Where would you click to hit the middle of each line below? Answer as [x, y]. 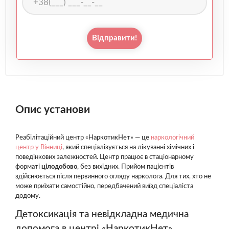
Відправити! [114, 38]
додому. [28, 196]
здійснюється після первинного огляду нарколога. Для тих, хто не [113, 177]
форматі [28, 167]
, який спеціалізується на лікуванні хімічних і [128, 147]
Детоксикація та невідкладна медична [102, 214]
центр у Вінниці [39, 147]
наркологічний [173, 138]
